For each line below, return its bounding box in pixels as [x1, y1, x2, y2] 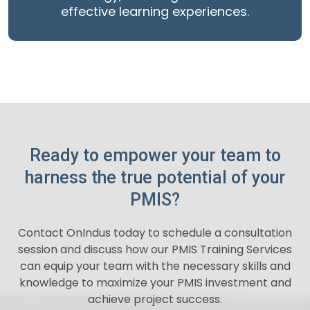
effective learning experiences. [61, 3, 249, 21]
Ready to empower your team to [29, 145, 281, 166]
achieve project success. [88, 291, 222, 308]
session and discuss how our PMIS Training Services [18, 241, 292, 258]
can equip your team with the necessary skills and [19, 258, 291, 275]
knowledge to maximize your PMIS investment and [19, 275, 291, 291]
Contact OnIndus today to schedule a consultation [18, 225, 292, 241]
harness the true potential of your [24, 167, 286, 188]
